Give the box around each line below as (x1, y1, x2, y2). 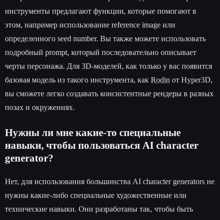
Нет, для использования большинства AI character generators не (5, 177, 215, 186)
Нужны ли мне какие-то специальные (5, 127, 181, 139)
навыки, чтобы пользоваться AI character (5, 139, 198, 152)
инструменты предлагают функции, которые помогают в (5, 7, 196, 16)
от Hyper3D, (170, 76, 213, 84)
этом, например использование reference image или (5, 21, 175, 29)
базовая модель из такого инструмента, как (5, 76, 151, 84)
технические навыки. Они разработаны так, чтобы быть (5, 205, 193, 214)
